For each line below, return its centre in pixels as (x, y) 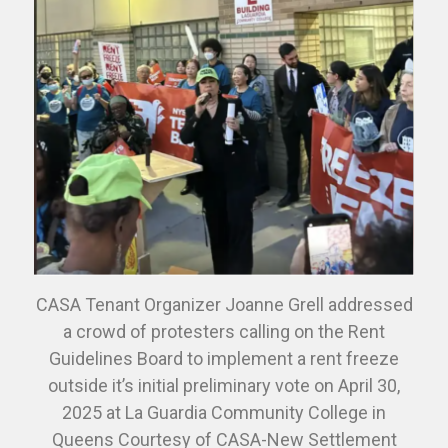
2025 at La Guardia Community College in (224, 412)
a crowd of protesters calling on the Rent (224, 331)
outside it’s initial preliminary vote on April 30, (224, 385)
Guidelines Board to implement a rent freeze (224, 358)
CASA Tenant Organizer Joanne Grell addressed (224, 304)
